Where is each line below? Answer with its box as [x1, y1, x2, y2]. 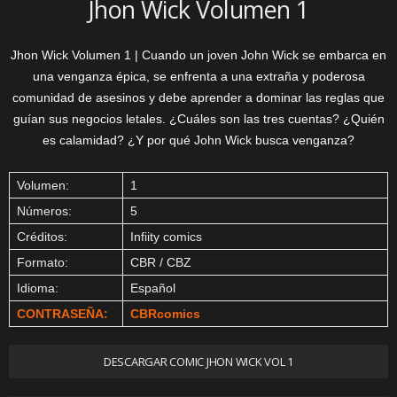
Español [130, 281, 175, 295]
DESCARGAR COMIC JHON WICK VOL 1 [104, 354, 293, 370]
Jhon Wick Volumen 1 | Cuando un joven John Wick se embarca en [11, 48, 386, 62]
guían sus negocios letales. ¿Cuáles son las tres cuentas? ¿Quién [12, 112, 385, 126]
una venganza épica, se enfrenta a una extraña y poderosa [32, 69, 365, 83]
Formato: [17, 255, 68, 269]
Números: [17, 204, 72, 218]
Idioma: [17, 281, 58, 295]
